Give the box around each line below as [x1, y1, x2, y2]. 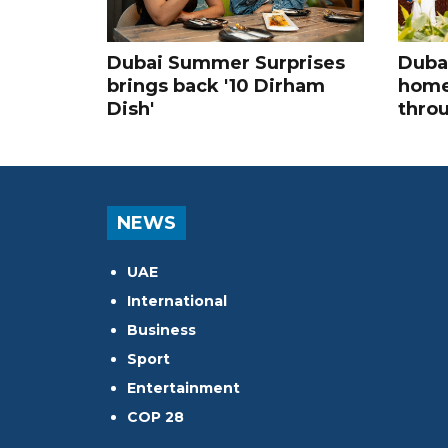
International [127, 291, 227, 310]
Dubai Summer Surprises [107, 51, 345, 74]
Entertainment [127, 378, 240, 397]
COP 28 [127, 407, 184, 426]
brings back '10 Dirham [107, 74, 325, 97]
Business [127, 320, 196, 339]
